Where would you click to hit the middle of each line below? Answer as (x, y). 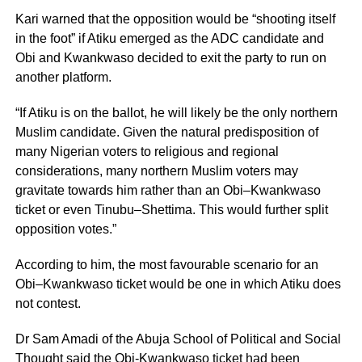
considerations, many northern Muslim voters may (156, 171)
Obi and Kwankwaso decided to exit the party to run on (170, 58)
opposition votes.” (65, 229)
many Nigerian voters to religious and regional (147, 152)
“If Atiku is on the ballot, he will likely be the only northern (176, 113)
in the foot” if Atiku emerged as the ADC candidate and (169, 39)
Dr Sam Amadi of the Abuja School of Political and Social (178, 339)
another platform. (63, 78)
